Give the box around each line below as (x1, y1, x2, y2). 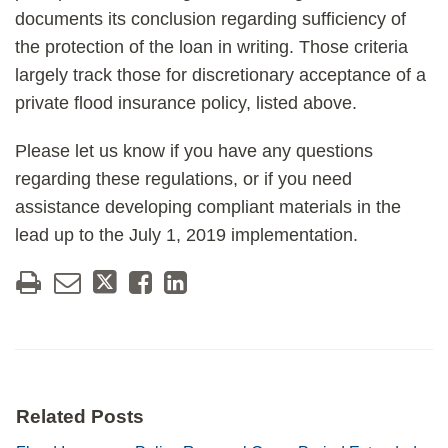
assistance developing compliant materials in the (15, 197, 401, 217)
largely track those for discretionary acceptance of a (15, 65, 426, 85)
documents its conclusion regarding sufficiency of (15, 9, 406, 29)
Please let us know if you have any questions (15, 141, 373, 161)
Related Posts (16, 406, 144, 427)
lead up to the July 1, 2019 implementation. (15, 225, 358, 245)
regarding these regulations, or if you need (15, 169, 352, 189)
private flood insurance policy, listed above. (15, 93, 357, 113)
